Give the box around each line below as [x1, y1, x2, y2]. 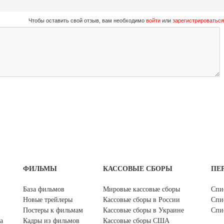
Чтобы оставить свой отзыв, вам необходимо [28, 17, 146, 24]
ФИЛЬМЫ [23, 165, 57, 173]
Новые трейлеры [23, 196, 72, 204]
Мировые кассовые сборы [103, 185, 180, 193]
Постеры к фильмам [23, 206, 83, 214]
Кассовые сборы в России [103, 196, 180, 204]
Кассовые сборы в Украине [103, 206, 184, 214]
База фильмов [23, 185, 64, 193]
